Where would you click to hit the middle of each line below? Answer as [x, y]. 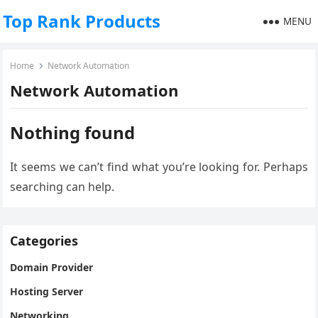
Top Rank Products [82, 21]
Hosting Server [47, 291]
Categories [44, 241]
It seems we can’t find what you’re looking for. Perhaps [159, 167]
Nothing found [73, 132]
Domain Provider [52, 267]
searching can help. [62, 187]
